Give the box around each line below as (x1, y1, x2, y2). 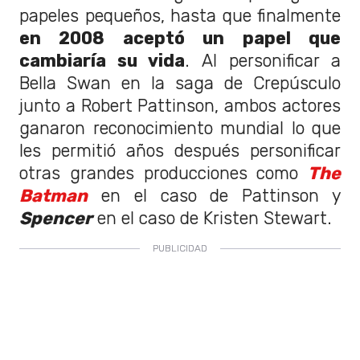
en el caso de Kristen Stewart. (97, 207, 332, 228)
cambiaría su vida (19, 50, 186, 71)
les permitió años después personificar (19, 140, 341, 161)
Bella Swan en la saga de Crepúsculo (19, 72, 341, 93)
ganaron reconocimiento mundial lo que (19, 117, 341, 138)
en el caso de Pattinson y (88, 185, 341, 206)
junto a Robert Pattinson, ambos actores (19, 95, 341, 116)
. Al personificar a (185, 50, 342, 71)
